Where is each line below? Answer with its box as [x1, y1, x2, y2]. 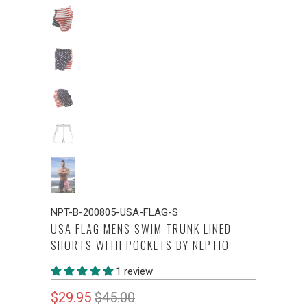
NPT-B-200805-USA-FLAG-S [51, 206, 178, 219]
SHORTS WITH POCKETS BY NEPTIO [51, 236, 230, 254]
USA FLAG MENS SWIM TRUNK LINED [51, 219, 232, 237]
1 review [116, 265, 153, 278]
